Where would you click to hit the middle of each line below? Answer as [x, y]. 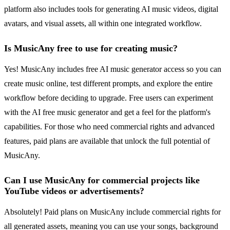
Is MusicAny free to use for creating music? [91, 49]
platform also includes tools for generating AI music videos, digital [111, 9]
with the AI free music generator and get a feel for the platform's [107, 112]
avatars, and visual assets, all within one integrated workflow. [103, 24]
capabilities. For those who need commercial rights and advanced [109, 127]
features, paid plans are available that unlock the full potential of [107, 141]
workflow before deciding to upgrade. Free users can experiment [109, 98]
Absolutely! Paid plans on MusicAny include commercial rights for [112, 212]
